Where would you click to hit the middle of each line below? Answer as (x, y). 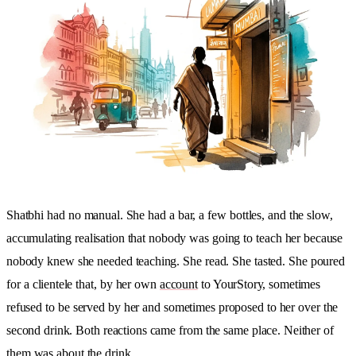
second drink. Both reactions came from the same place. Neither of (170, 331)
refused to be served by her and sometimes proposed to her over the (172, 308)
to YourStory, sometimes (259, 284)
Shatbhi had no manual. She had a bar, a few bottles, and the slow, (170, 215)
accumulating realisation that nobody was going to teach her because (175, 238)
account (178, 284)
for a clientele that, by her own (83, 284)
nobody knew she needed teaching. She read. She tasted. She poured (176, 261)
